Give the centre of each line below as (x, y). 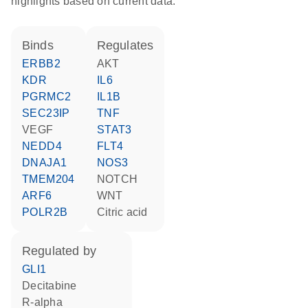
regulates (130, 45)
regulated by (64, 251)
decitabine (54, 286)
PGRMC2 (51, 97)
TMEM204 (52, 179)
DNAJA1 (49, 163)
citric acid (126, 212)
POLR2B (49, 212)
